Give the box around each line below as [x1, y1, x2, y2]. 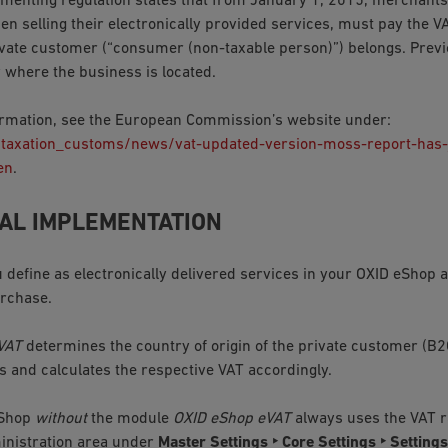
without [34, 410, 87, 427]
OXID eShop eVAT [172, 410, 291, 427]
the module [86, 410, 173, 427]
